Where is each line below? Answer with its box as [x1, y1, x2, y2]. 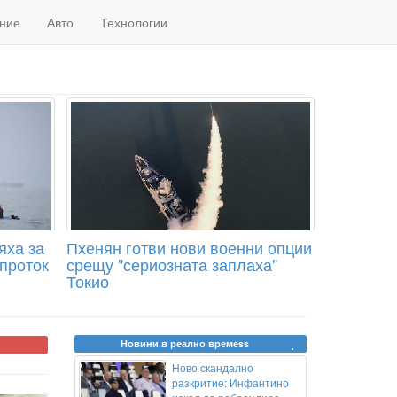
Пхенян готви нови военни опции [66, 236, 312, 259]
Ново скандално [171, 360, 253, 375]
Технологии [100, 13, 167, 31]
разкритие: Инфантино [171, 375, 289, 390]
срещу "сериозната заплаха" [66, 253, 277, 276]
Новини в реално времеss [121, 337, 250, 350]
